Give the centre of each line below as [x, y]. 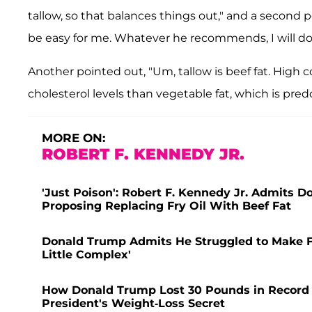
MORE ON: [73, 138]
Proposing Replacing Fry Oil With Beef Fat [166, 206]
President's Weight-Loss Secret [133, 304]
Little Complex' [86, 255]
